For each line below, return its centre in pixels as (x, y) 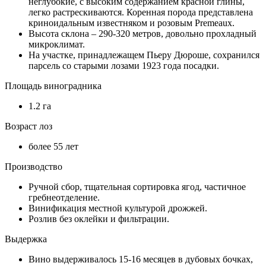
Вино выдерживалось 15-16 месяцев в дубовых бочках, (141, 259)
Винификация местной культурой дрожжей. (118, 208)
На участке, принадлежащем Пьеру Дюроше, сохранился (144, 55)
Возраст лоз (28, 126)
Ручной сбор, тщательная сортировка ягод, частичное (137, 186)
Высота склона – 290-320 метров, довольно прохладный (142, 33)
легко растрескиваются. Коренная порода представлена (141, 12)
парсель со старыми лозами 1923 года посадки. (124, 65)
